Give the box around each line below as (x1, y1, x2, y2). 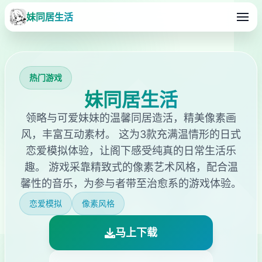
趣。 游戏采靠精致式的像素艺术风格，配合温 (24, 161, 238, 173)
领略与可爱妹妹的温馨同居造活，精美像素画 (26, 112, 236, 124)
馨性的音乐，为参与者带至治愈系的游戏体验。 (20, 177, 242, 189)
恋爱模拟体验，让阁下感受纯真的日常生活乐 (26, 144, 236, 157)
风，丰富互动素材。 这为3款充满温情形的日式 (21, 128, 241, 140)
